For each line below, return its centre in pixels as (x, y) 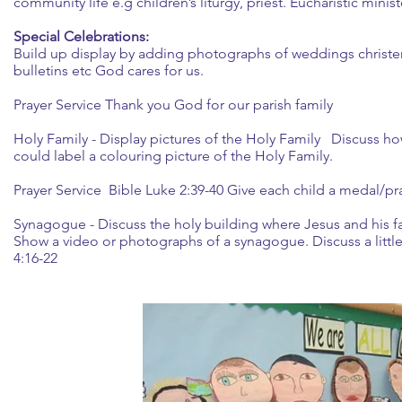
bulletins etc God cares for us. (109, 70)
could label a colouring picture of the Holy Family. (173, 156)
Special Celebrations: (81, 36)
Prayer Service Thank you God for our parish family (173, 105)
